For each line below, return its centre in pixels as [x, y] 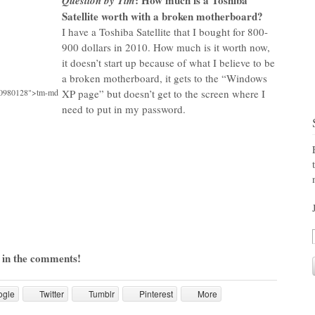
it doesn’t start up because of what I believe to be [168, 63]
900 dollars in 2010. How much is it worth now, [166, 47]
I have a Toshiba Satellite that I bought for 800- [165, 32]
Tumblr [102, 294]
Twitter [52, 294]
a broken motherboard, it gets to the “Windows [165, 78]
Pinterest [156, 294]
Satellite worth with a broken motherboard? [162, 16]
